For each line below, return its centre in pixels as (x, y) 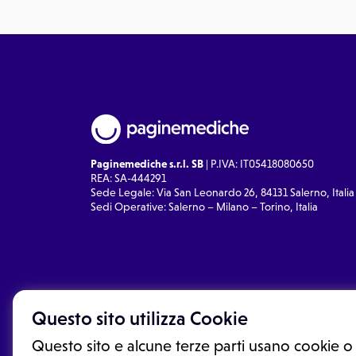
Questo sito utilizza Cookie (140, 319)
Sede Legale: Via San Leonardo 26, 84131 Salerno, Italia (222, 192)
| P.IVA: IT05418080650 (259, 163)
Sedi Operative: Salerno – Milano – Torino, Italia (204, 206)
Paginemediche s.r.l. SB (147, 163)
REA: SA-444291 (128, 178)
